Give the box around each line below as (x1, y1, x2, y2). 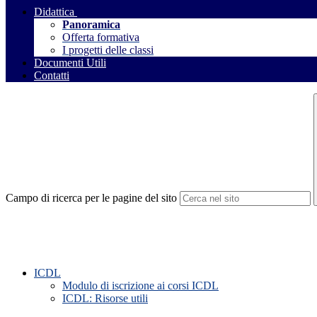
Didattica (34, 6, 74, 18)
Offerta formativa (62, 31, 139, 44)
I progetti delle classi (62, 44, 154, 57)
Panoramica (62, 18, 120, 31)
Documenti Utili (34, 57, 106, 69)
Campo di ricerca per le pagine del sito (6, 192, 177, 204)
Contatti (34, 69, 69, 82)
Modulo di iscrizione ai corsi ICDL (62, 279, 219, 292)
